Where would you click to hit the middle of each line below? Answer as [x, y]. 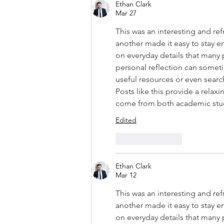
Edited [126, 120]
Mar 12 [126, 175]
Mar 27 [126, 13]
